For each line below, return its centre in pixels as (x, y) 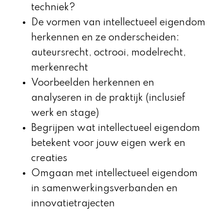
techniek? (53, 8)
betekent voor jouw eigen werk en (108, 143)
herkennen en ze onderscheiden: (105, 38)
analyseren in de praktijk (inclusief (108, 98)
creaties (49, 158)
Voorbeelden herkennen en (93, 83)
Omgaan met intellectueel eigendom (114, 173)
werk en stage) (65, 113)
